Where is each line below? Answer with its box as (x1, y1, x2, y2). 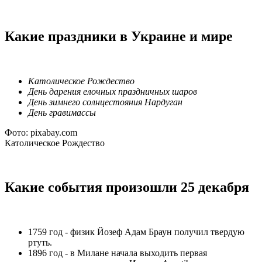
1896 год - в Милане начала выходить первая (28, 248, 207, 258)
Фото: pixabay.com (5, 127, 80, 137)
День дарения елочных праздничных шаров (28, 86, 197, 96)
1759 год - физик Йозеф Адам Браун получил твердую (28, 227, 244, 237)
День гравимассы (28, 107, 96, 118)
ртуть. (28, 237, 52, 248)
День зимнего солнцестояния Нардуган (28, 96, 182, 107)
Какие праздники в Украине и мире (5, 28, 233, 44)
